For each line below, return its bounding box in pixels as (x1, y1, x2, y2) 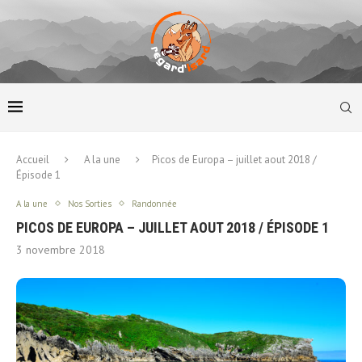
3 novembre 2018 (16, 242, 105, 257)
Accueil (16, 152, 49, 166)
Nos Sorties (68, 197, 112, 209)
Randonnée (132, 197, 177, 209)
